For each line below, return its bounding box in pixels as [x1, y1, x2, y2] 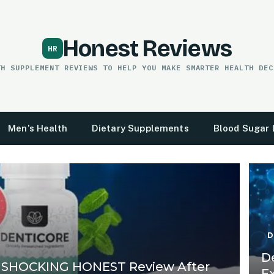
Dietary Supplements [91, 123, 189, 133]
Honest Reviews [62, 34, 232, 62]
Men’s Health [8, 123, 67, 133]
